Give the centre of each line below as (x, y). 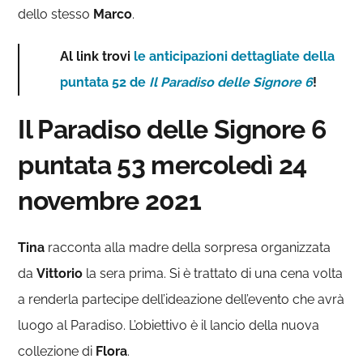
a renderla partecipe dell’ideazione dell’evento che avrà (181, 299)
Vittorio (60, 273)
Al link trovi (97, 56)
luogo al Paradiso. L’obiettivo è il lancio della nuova (169, 325)
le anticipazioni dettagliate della (235, 56)
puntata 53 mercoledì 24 (162, 165)
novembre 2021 (110, 201)
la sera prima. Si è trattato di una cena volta (213, 273)
